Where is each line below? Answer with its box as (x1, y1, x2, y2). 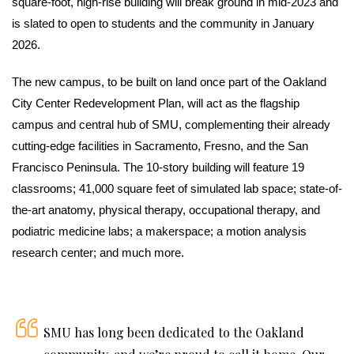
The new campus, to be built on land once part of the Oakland (12, 74, 326, 88)
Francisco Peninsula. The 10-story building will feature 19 (12, 160, 304, 174)
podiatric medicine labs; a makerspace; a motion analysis (12, 224, 307, 238)
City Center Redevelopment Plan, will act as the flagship (12, 96, 299, 110)
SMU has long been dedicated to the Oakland (43, 323, 304, 341)
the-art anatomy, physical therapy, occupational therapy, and (12, 202, 320, 217)
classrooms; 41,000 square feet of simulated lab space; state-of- (12, 181, 342, 195)
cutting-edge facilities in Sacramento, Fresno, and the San (12, 138, 308, 153)
